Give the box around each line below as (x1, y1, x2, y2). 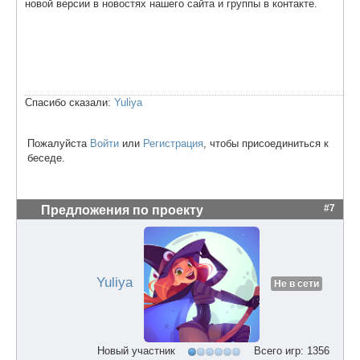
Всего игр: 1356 (253, 345, 329, 358)
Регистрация (143, 137, 203, 149)
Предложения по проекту (41, 202, 203, 217)
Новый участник (96, 345, 175, 358)
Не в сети (273, 278, 319, 290)
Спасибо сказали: (25, 96, 114, 108)
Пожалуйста (27, 137, 90, 149)
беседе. (27, 151, 65, 164)
